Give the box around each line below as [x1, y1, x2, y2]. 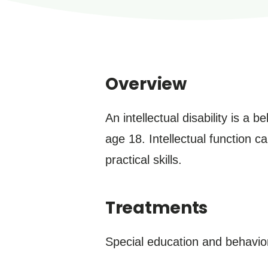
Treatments [105, 196, 208, 220]
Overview [105, 72, 187, 96]
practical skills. [105, 153, 182, 166]
